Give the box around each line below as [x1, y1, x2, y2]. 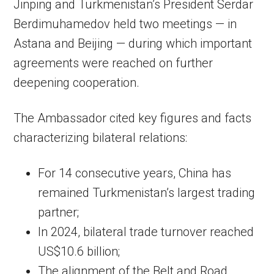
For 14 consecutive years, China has [38, 166, 232, 180]
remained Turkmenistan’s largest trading [38, 185, 256, 200]
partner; [38, 205, 80, 220]
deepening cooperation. [13, 75, 140, 90]
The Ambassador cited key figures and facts [13, 111, 252, 125]
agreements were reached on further [13, 56, 213, 70]
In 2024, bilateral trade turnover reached [38, 224, 254, 239]
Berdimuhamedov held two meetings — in [13, 17, 237, 31]
